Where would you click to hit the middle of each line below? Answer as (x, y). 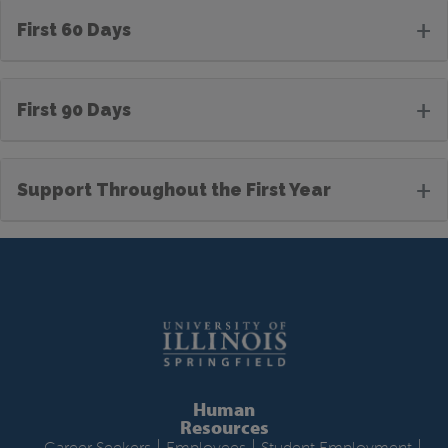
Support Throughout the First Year (174, 190)
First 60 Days (74, 30)
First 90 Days (74, 110)
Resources (224, 426)
